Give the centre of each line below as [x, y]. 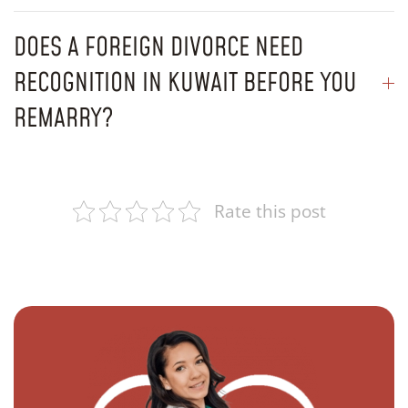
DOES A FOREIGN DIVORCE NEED [158, 47]
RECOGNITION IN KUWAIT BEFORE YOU [185, 83]
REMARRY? [63, 118]
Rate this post [270, 210]
